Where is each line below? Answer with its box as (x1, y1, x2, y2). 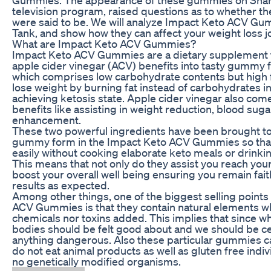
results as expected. (12, 178, 109, 192)
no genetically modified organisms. (12, 254, 181, 268)
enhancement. (12, 113, 81, 126)
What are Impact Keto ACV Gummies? (12, 36, 196, 50)
